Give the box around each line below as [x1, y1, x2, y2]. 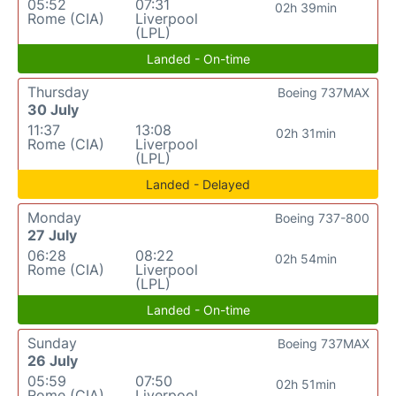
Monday [27, 209, 81, 226]
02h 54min [274, 251, 337, 266]
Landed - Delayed [146, 177, 250, 192]
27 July [27, 226, 77, 244]
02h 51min [275, 377, 336, 392]
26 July [27, 352, 78, 369]
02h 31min [275, 126, 336, 141]
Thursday [27, 83, 89, 101]
